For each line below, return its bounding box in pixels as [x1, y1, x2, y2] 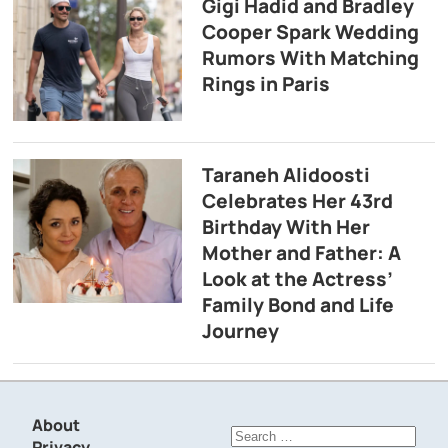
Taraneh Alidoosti [201, 161, 370, 188]
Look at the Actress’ [201, 265, 393, 292]
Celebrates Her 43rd [201, 187, 393, 214]
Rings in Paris [201, 71, 330, 98]
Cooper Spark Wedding [201, 19, 419, 46]
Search [230, 423, 283, 446]
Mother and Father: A [201, 239, 401, 266]
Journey [201, 317, 279, 344]
